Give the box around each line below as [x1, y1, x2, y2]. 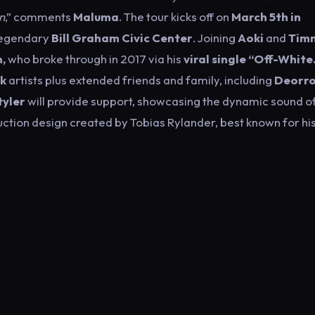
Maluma [73, 9, 119, 24]
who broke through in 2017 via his [6, 51, 181, 66]
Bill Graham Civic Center [51, 30, 193, 45]
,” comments [5, 9, 73, 24]
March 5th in [231, 9, 301, 24]
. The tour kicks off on [119, 9, 231, 24]
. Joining [193, 30, 238, 45]
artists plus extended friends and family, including [6, 72, 274, 87]
